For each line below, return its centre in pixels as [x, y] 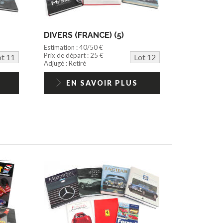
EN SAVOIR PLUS [102, 83]
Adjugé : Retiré [65, 63]
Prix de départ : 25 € [74, 55]
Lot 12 [145, 57]
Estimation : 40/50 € [74, 47]
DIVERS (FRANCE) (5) [84, 35]
